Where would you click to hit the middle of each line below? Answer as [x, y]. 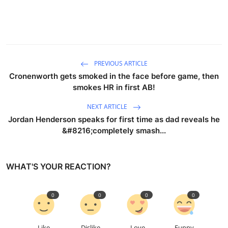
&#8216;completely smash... [114, 130]
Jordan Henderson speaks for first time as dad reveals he [114, 119]
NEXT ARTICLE [108, 106]
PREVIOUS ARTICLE [120, 63]
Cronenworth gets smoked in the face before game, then [114, 76]
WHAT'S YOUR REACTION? [59, 166]
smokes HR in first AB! [114, 87]
